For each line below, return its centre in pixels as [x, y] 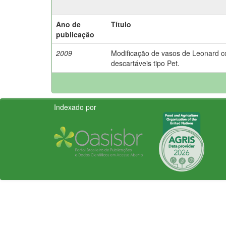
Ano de [68, 24]
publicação [75, 34]
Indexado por [75, 107]
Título [121, 24]
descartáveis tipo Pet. [145, 63]
